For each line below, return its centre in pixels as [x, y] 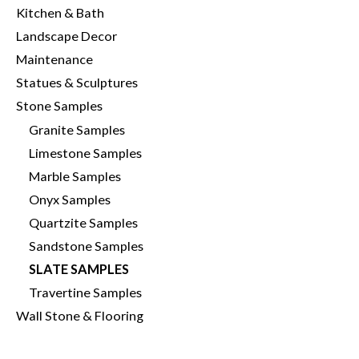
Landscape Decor [67, 36]
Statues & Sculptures [77, 83]
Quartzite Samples [84, 222]
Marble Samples [75, 175]
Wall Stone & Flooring [80, 316]
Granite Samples [77, 129]
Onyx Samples [70, 199]
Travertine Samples [86, 292]
